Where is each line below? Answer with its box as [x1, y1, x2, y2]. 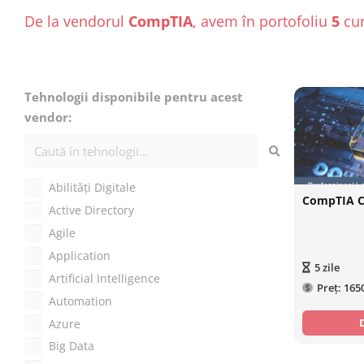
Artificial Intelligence [49, 271, 160, 286]
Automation [49, 293, 112, 309]
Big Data [49, 339, 94, 354]
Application [49, 248, 110, 263]
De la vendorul [24, 11, 128, 31]
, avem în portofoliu [193, 11, 331, 31]
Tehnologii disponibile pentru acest [24, 89, 243, 105]
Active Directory [49, 203, 134, 219]
